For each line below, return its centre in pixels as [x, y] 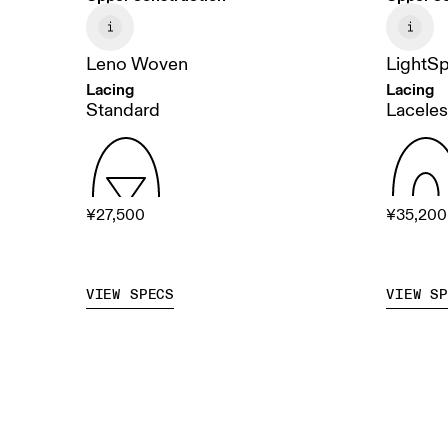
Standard [122, 111]
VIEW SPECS [130, 295]
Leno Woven [136, 65]
